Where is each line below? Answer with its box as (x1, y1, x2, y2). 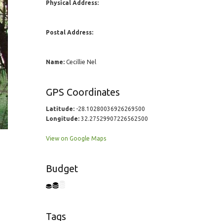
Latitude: (45, 106, 74, 112)
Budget (45, 163, 78, 174)
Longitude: (45, 115, 79, 122)
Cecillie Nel (64, 59, 96, 65)
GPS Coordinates (45, 87, 120, 98)
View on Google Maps (45, 135, 106, 142)
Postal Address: (45, 29, 93, 36)
